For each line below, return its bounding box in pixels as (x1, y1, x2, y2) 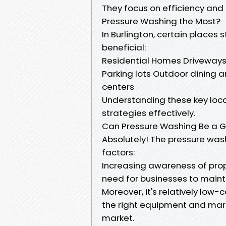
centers (102, 80, 134, 93)
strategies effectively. (102, 106, 195, 119)
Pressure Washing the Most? (102, 15, 220, 27)
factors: (102, 146, 135, 158)
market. (102, 211, 134, 224)
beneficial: (102, 41, 146, 53)
